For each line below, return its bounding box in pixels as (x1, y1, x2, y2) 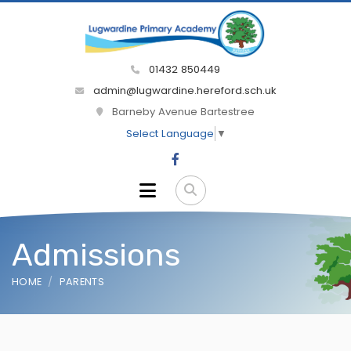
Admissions (12, 237, 180, 274)
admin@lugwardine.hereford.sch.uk (89, 83, 277, 99)
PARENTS (59, 275, 104, 289)
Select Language (125, 126, 214, 142)
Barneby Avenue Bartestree (109, 104, 255, 120)
